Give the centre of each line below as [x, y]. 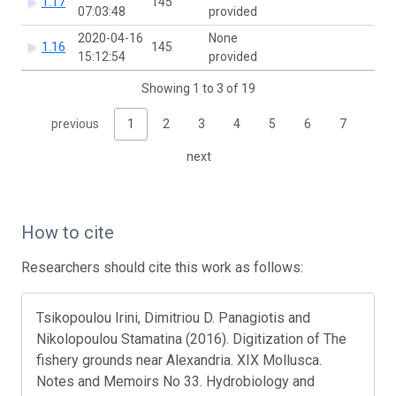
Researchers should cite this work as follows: [162, 267]
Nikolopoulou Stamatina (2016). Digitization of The [191, 339]
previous [75, 123]
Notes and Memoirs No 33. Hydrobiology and [175, 381]
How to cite [68, 232]
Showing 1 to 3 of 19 [198, 89]
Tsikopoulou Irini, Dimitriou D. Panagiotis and [173, 317]
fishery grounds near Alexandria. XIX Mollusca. [179, 360]
